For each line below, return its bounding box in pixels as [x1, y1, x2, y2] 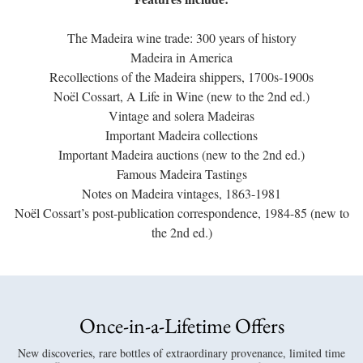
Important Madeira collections [105, 126, 258, 143]
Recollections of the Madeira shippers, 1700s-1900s [49, 67, 314, 85]
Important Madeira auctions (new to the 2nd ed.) [58, 145, 305, 163]
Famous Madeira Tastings [116, 164, 247, 182]
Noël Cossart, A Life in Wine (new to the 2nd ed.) [53, 87, 310, 105]
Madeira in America [130, 48, 233, 66]
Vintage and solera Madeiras [109, 106, 254, 124]
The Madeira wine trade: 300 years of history [66, 28, 297, 46]
